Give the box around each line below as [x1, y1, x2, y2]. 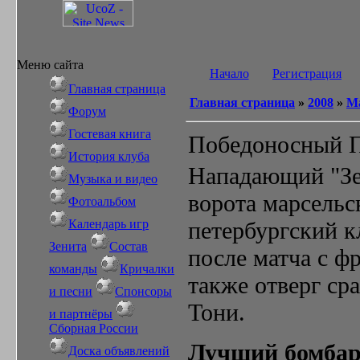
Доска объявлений [68, 344, 170, 358]
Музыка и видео [68, 172, 157, 186]
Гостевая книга [68, 127, 151, 141]
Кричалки [120, 262, 174, 276]
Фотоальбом [68, 194, 136, 208]
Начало [209, 67, 249, 80]
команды [49, 262, 97, 276]
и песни [49, 284, 92, 298]
